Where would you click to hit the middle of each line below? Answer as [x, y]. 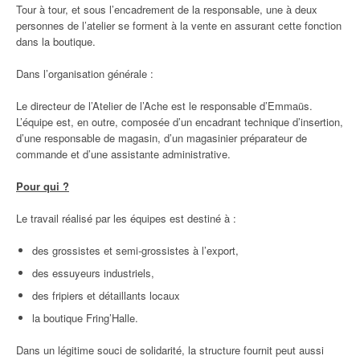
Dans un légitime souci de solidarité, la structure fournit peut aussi [170, 350]
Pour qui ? [43, 186]
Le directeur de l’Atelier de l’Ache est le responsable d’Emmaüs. [164, 106]
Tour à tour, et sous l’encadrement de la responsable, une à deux [167, 9]
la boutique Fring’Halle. [85, 318]
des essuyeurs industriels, [93, 273]
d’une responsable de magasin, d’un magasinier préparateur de [162, 138]
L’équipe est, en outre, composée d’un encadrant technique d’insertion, [180, 122]
